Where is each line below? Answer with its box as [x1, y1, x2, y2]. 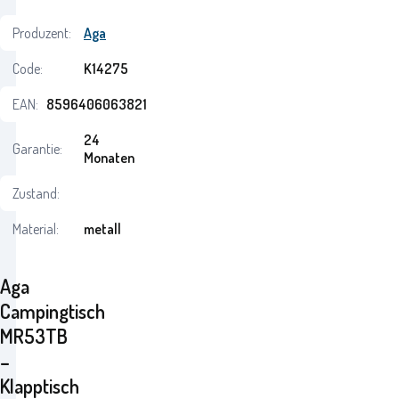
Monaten [84, 149, 134, 167]
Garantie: [12, 140, 62, 158]
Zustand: [12, 184, 60, 202]
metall [84, 220, 121, 238]
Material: [12, 220, 59, 238]
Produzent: [12, 24, 71, 42]
